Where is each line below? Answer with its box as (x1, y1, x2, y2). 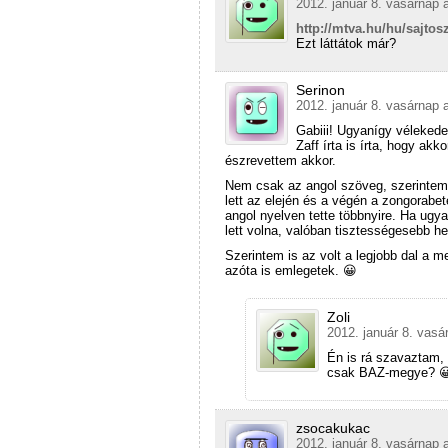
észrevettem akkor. (225, 152, 336, 168)
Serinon (296, 81, 345, 98)
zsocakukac (296, 419, 370, 436)
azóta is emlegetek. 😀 (225, 262, 357, 278)
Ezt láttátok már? (296, 35, 396, 51)
